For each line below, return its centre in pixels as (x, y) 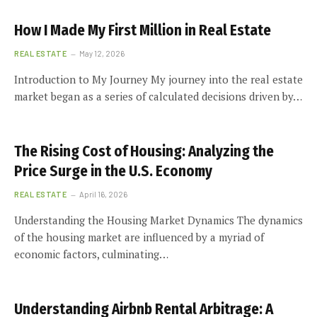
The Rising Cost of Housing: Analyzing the (144, 151)
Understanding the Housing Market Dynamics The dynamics (158, 220)
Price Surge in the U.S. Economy (113, 171)
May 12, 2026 (102, 53)
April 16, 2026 (104, 194)
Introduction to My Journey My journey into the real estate (158, 79)
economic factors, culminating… (91, 254)
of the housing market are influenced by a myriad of (139, 237)
